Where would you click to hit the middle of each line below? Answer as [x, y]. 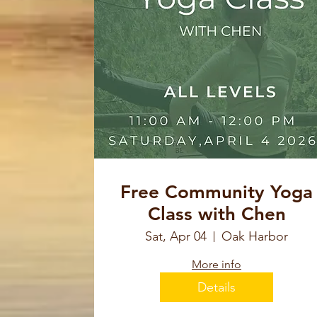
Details [217, 287]
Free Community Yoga [217, 192]
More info [217, 265]
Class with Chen [217, 214]
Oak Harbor [255, 237]
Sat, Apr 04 [176, 237]
